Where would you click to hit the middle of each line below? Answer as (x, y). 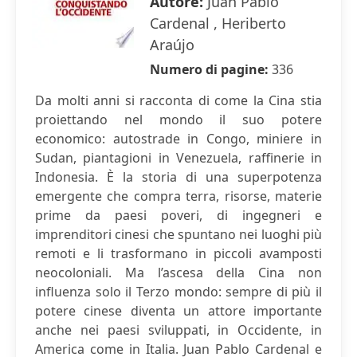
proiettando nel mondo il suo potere (178, 120)
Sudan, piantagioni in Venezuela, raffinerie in (178, 158)
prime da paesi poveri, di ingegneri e (178, 215)
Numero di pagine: (211, 69)
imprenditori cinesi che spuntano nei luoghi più (178, 234)
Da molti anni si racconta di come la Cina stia (178, 100)
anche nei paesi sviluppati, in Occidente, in (178, 330)
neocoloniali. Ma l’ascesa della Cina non (178, 273)
